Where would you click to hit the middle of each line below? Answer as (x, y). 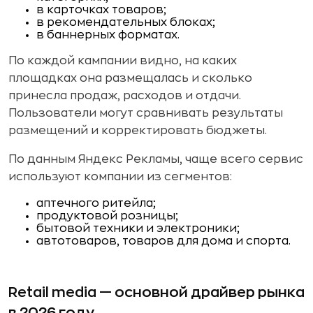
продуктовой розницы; (107, 216)
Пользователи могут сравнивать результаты (146, 113)
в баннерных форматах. (108, 35)
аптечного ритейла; (96, 203)
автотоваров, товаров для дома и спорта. (163, 241)
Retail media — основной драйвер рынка (156, 292)
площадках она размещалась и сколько (130, 78)
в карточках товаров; (101, 10)
